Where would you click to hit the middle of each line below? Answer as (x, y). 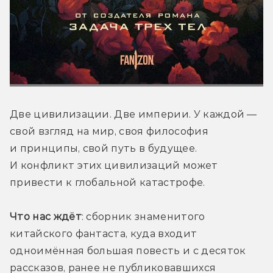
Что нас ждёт (46, 216)
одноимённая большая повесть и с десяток (128, 250)
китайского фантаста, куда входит (104, 233)
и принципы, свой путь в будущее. (104, 148)
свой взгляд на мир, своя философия (109, 131)
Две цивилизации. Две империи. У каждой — (133, 114)
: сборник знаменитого (143, 216)
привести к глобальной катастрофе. (108, 182)
